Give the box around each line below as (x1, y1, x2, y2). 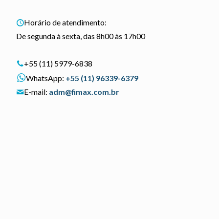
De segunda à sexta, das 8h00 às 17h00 (16, 31, 145, 41)
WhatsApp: (26, 73, 66, 83)
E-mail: (24, 87, 49, 96)
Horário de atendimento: (24, 18, 107, 27)
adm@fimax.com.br (49, 87, 119, 96)
